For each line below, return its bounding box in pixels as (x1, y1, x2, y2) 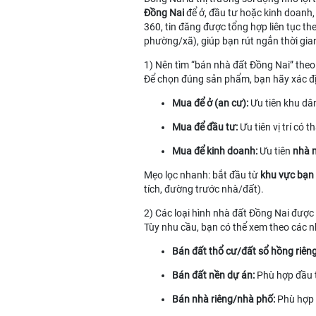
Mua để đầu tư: (172, 121, 238, 133)
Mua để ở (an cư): (172, 97, 248, 109)
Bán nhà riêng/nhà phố (172, 293, 273, 305)
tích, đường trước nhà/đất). (144, 183, 264, 195)
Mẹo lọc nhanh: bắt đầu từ (144, 169, 260, 181)
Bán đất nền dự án (172, 269, 253, 281)
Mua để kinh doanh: (172, 145, 257, 157)
